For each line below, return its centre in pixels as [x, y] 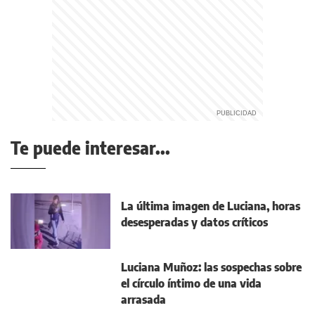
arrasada [143, 300]
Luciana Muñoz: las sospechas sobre [211, 268]
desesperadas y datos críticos [194, 222]
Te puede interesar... [90, 147]
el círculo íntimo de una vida [191, 284]
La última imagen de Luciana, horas [211, 206]
